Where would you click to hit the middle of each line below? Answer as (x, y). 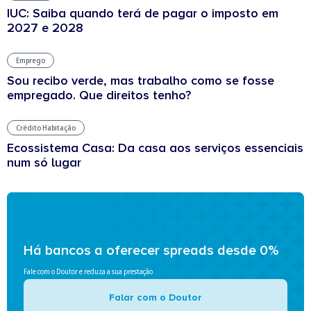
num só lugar (44, 162)
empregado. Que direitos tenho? (99, 95)
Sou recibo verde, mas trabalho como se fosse (141, 80)
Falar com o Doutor (155, 297)
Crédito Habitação (46, 127)
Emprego (31, 60)
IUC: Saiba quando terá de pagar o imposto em (143, 13)
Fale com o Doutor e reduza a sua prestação (88, 271)
